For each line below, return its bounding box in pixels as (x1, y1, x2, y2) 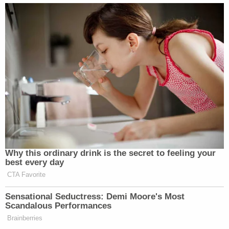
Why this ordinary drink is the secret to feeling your (5, 148, 216, 158)
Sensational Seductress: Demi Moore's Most (5, 192, 185, 202)
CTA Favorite (7, 171, 45, 179)
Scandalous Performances (5, 201, 111, 211)
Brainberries (7, 214, 42, 222)
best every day (5, 157, 64, 168)
